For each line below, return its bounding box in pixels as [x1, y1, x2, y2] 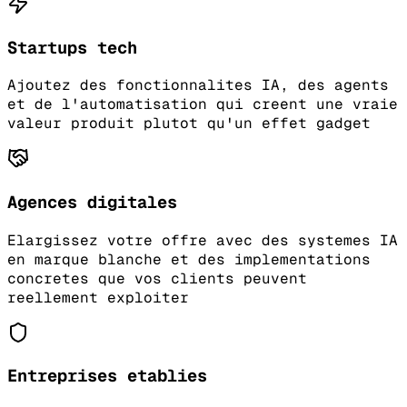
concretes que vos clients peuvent [7, 268, 307, 288]
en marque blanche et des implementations [7, 249, 371, 269]
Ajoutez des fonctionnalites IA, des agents [7, 75, 389, 95]
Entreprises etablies [7, 364, 207, 388]
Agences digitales [7, 190, 177, 213]
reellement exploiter [7, 287, 189, 307]
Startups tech [7, 35, 137, 59]
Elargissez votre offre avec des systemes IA [7, 230, 398, 250]
